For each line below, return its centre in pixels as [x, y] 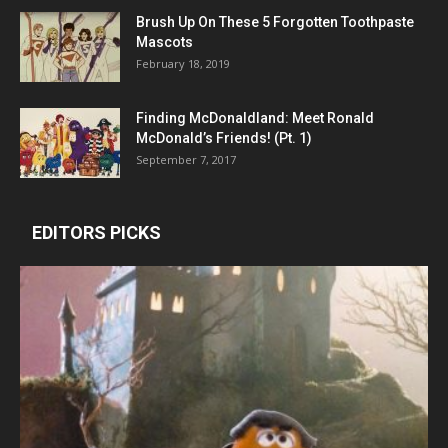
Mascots [164, 42]
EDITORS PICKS [96, 233]
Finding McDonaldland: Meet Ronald [255, 118]
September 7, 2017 [186, 160]
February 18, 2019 [183, 64]
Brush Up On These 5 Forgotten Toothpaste [275, 22]
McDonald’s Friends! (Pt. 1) [224, 138]
